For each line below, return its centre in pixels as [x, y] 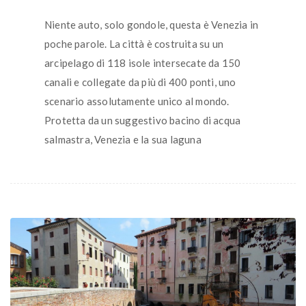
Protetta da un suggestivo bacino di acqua [143, 121]
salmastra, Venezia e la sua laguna [123, 140]
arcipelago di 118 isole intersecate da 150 [143, 63]
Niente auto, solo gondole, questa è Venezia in [152, 25]
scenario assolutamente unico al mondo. [137, 101]
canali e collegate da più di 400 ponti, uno [140, 82]
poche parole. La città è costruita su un [134, 44]
